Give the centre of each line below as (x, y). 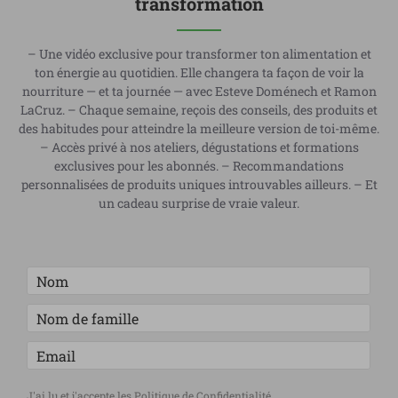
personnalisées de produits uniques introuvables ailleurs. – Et (199, 185)
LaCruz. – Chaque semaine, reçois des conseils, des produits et (199, 110)
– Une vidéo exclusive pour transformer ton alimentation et (199, 54)
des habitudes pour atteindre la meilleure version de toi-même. (199, 129)
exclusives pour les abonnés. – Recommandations (199, 166)
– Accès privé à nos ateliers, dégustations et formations (199, 147)
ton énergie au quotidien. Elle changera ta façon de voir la (199, 73)
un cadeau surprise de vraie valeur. (199, 203)
